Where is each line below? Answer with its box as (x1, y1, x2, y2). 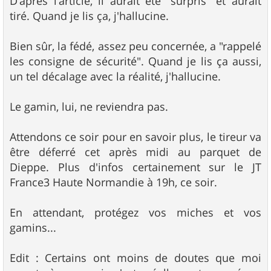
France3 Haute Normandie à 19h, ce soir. (10, 174, 217, 189)
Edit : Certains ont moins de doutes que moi (10, 250, 261, 265)
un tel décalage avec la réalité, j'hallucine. (10, 68, 221, 83)
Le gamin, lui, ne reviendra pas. (10, 99, 168, 114)
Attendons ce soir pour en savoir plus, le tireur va (10, 129, 261, 144)
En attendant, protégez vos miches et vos (10, 204, 261, 220)
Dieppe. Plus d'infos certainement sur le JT (10, 159, 261, 174)
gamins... (10, 220, 56, 235)
